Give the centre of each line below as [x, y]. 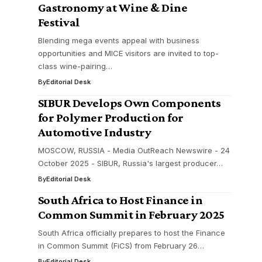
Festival [59, 22]
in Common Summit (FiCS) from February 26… [121, 246]
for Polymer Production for [111, 118]
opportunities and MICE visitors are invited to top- [128, 53]
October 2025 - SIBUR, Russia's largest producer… [130, 163]
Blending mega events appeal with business [118, 40]
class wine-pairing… [75, 66]
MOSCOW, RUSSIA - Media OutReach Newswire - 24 [134, 150]
